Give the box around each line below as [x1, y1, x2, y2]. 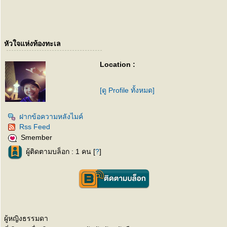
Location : [100, 60, 135, 68]
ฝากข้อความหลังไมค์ [19, 112, 83, 121]
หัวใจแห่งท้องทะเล [4, 40, 61, 48]
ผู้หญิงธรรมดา [4, 214, 48, 222]
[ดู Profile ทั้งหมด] [100, 86, 155, 94]
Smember [21, 133, 52, 142]
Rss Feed [19, 123, 50, 131]
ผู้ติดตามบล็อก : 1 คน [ [26, 147, 95, 156]
